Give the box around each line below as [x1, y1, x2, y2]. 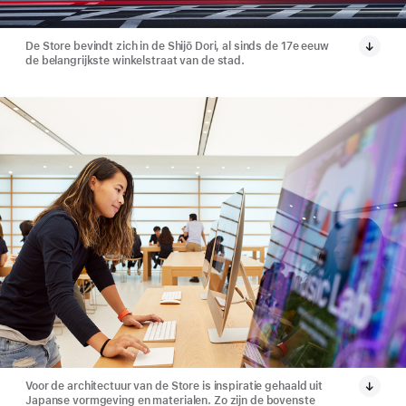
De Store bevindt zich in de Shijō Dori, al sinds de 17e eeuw [25, 39, 329, 53]
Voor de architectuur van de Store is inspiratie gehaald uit [25, 380, 323, 393]
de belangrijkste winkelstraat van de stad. [25, 53, 245, 67]
